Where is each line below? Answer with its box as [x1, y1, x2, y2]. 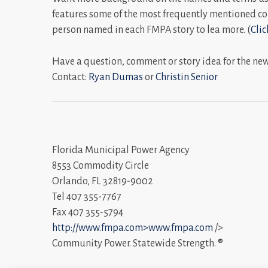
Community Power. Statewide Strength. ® [52, 237, 223, 249]
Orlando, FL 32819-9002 [52, 175, 153, 187]
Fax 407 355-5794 [52, 206, 123, 218]
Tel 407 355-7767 [52, 191, 121, 202]
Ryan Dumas [89, 71, 143, 83]
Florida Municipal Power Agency [52, 144, 190, 156]
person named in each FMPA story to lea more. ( [52, 24, 251, 35]
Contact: [52, 71, 87, 83]
